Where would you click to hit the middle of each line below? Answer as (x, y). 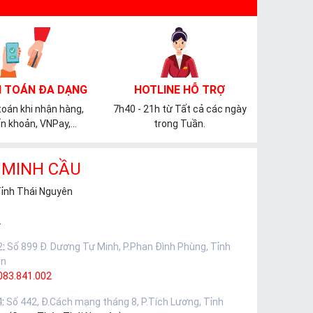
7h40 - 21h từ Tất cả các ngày (180, 109)
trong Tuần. (180, 124)
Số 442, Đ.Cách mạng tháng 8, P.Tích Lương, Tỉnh (115, 302)
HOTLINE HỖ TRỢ (180, 90)
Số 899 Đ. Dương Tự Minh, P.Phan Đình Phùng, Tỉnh (119, 247)
